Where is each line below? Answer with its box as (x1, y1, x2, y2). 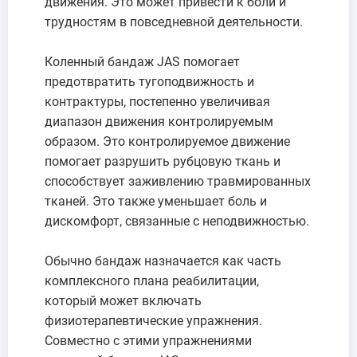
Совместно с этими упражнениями (45, 332, 252, 348)
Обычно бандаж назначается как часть (45, 253, 281, 269)
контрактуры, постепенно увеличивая (45, 93, 270, 109)
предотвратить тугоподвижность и (45, 73, 254, 89)
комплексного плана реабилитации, (45, 273, 259, 288)
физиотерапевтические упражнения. (45, 312, 262, 328)
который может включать (45, 292, 202, 308)
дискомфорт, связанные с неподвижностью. (45, 213, 309, 229)
